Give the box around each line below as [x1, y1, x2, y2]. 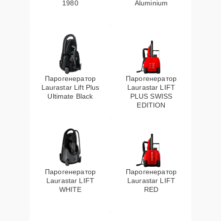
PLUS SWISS [130, 92, 173, 100]
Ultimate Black [47, 92, 93, 100]
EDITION [137, 101, 166, 109]
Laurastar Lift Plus [41, 83, 100, 91]
